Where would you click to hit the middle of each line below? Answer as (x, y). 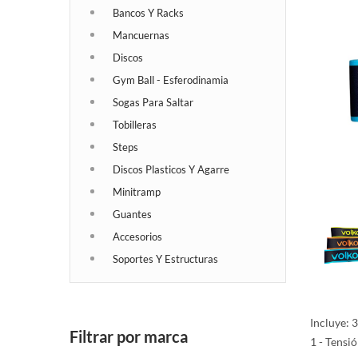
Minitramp (137, 191)
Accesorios (137, 236)
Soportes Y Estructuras (165, 259)
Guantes (132, 214)
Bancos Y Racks (148, 12)
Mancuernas (141, 35)
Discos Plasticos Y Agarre (171, 169)
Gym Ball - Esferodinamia (171, 80)
